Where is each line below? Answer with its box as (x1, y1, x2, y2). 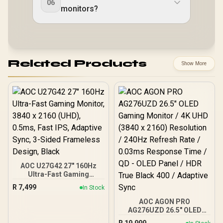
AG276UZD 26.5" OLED (127, 206, 202, 214)
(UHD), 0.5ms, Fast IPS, (20, 187, 97, 195)
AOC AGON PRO (139, 198, 190, 206)
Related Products (8, 57, 146, 70)
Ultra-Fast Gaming (28, 170, 89, 178)
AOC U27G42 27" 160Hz (20, 162, 97, 170)
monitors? (61, 4, 98, 13)
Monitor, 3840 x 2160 (24, 179, 93, 187)
